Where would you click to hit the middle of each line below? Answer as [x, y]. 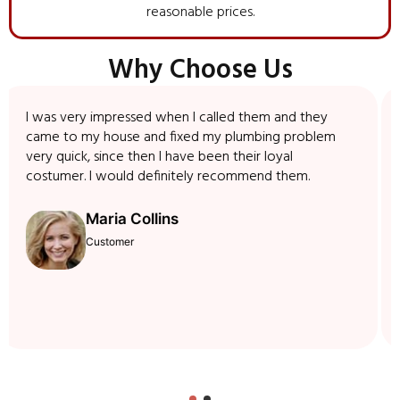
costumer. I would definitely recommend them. [179, 177]
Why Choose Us [200, 71]
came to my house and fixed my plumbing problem [192, 138]
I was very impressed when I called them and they [188, 118]
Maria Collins [143, 219]
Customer [121, 242]
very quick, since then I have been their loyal [171, 158]
